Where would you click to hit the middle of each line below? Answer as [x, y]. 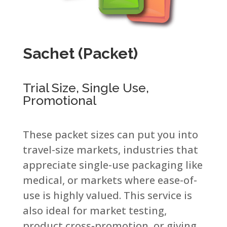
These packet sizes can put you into [110, 135]
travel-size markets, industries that [110, 150]
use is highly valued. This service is [107, 196]
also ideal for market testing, [94, 211]
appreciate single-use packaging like [112, 165]
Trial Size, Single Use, [86, 88]
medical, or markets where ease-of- [110, 180]
